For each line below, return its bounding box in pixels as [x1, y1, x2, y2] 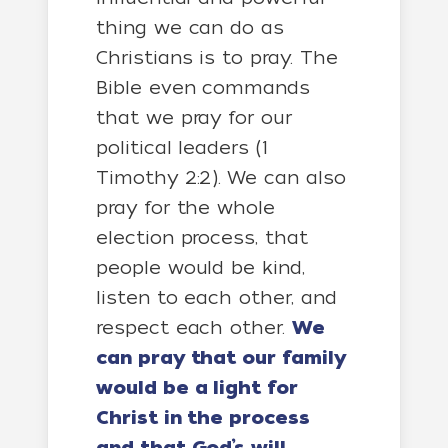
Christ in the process [96, 407, 310, 429]
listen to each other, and [96, 287, 337, 308]
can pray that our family [96, 347, 346, 369]
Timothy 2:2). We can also [96, 167, 346, 188]
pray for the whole [96, 197, 276, 218]
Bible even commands [96, 77, 310, 98]
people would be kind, [96, 257, 305, 278]
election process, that [96, 227, 308, 248]
